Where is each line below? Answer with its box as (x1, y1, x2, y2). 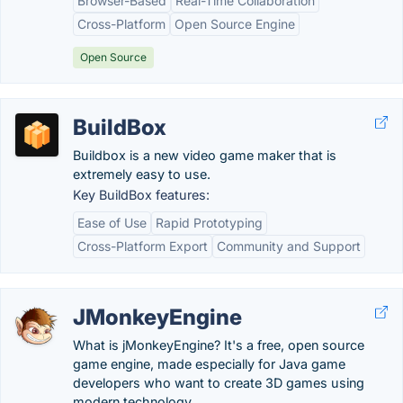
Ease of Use (77, 215, 147, 230)
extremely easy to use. (73, 166, 210, 182)
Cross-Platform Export (77, 238, 208, 254)
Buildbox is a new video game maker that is (73, 148, 336, 163)
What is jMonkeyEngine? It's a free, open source (73, 337, 364, 353)
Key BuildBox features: (73, 187, 210, 202)
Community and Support (217, 238, 361, 254)
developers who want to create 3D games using (73, 375, 364, 390)
